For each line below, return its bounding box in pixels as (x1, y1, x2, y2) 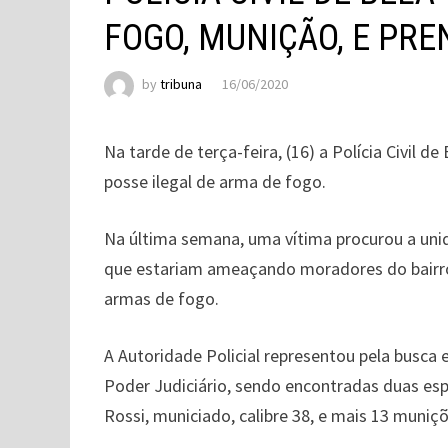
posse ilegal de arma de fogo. (104, 170, 327, 193)
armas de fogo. (104, 287, 220, 310)
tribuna (160, 75, 203, 94)
